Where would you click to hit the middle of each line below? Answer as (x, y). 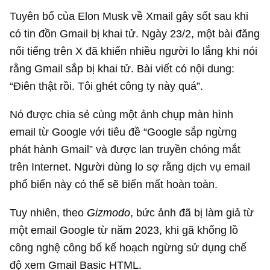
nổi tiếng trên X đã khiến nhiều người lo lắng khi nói (134, 51)
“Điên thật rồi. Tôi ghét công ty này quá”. (107, 86)
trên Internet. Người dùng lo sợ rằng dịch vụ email (130, 166)
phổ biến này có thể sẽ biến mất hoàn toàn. (114, 184)
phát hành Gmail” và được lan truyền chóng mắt (125, 149)
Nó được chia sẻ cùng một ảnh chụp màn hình (122, 114)
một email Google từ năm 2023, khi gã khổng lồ (124, 230)
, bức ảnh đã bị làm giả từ (192, 213)
